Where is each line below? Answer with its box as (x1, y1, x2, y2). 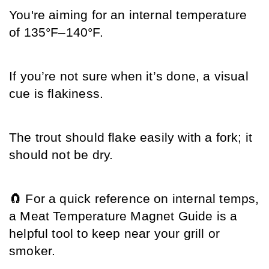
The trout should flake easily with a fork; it (9, 130, 253, 145)
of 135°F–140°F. (9, 25, 103, 40)
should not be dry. (9, 148, 113, 163)
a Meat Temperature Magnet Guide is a (9, 209, 238, 224)
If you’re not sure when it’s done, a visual (9, 69, 249, 84)
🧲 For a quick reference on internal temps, (9, 192, 259, 207)
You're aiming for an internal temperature (9, 8, 247, 23)
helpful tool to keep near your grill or (9, 226, 220, 241)
